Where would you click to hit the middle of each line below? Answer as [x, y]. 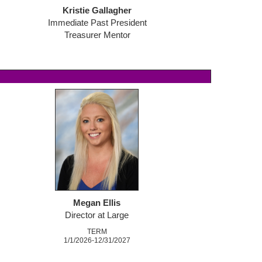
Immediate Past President [97, 23]
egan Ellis [101, 203]
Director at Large [97, 216]
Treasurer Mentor [97, 35]
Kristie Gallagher [97, 11]
